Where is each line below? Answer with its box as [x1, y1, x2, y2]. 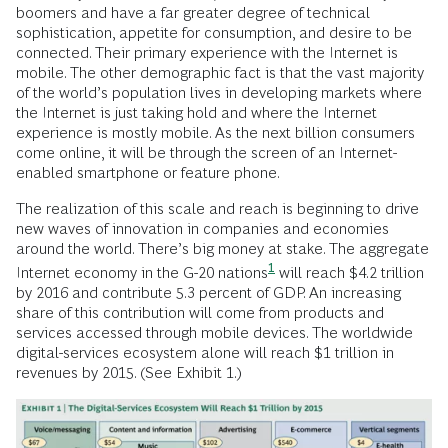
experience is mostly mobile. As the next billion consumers [16, 124, 415, 141]
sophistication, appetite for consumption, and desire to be [16, 24, 412, 41]
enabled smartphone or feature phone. [16, 164, 280, 181]
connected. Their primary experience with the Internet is [16, 44, 398, 61]
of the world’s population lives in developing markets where [16, 84, 422, 101]
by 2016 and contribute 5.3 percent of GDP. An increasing [16, 284, 401, 302]
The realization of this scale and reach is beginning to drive [16, 200, 419, 217]
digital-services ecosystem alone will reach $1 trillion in [16, 344, 394, 362]
